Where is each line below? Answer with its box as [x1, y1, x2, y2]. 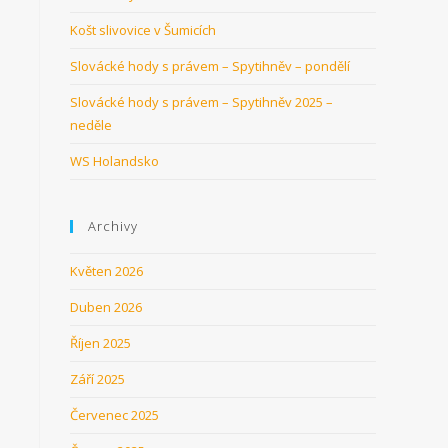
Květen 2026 [70, 262, 143, 280]
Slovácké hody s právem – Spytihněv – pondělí [70, 57, 350, 75]
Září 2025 [70, 370, 125, 388]
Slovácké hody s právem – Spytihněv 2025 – [70, 93, 333, 111]
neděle [70, 116, 112, 134]
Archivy [88, 217, 138, 235]
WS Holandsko [70, 152, 159, 170]
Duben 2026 [70, 298, 142, 316]
